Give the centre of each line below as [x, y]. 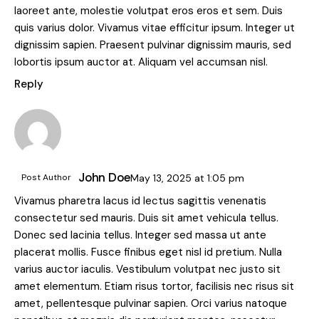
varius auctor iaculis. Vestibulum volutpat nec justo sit [147, 270]
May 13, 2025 [162, 178]
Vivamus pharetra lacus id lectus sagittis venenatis [140, 201]
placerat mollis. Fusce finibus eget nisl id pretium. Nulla [148, 252]
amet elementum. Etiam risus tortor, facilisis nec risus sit [154, 287]
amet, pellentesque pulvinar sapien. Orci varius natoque [151, 304]
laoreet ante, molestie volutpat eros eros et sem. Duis [148, 11]
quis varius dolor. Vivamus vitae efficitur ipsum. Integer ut [155, 28]
